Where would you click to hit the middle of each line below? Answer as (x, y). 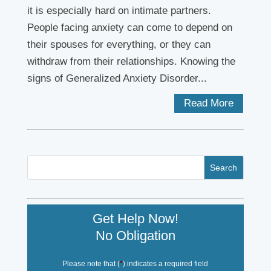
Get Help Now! (135, 218)
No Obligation (135, 235)
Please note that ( (91, 263)
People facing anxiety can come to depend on (129, 28)
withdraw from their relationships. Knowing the (131, 61)
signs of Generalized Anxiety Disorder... (117, 78)
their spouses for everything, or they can (119, 44)
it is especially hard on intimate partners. (119, 11)
